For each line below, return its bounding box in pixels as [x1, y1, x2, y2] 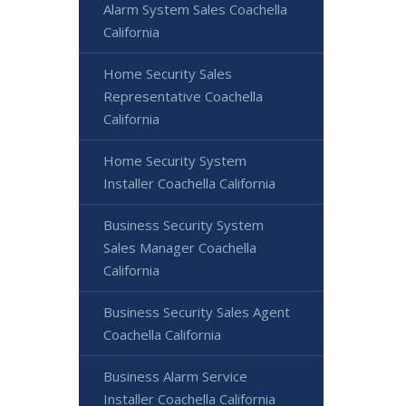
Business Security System [103, 216, 264, 234]
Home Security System [103, 151, 246, 169]
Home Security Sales [103, 64, 232, 82]
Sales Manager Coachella [103, 238, 256, 256]
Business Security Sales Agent [103, 303, 290, 321]
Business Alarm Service [103, 367, 247, 385]
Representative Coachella [103, 87, 263, 105]
